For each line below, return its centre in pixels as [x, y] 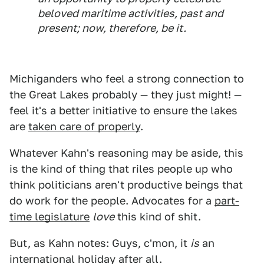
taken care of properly [84, 126]
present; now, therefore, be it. [112, 28]
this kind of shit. [158, 217]
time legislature [49, 217]
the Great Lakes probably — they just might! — [126, 95]
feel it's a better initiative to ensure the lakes [123, 110]
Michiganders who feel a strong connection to [127, 79]
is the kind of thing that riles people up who [121, 169]
